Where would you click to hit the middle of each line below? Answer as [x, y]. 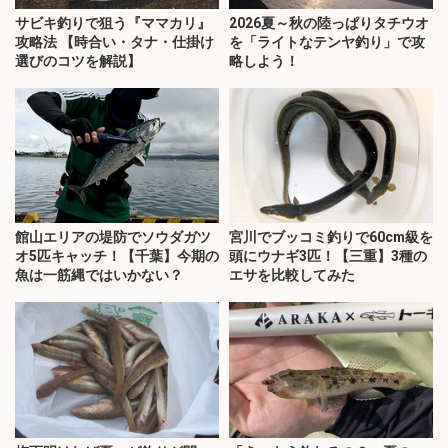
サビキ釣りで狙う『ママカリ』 [113, 22]
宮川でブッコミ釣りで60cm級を [331, 237]
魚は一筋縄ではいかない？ [99, 275]
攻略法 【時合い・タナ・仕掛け [114, 41]
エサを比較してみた [292, 275]
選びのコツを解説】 [78, 60]
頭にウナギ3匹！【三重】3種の [328, 256]
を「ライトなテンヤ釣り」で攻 [327, 41]
